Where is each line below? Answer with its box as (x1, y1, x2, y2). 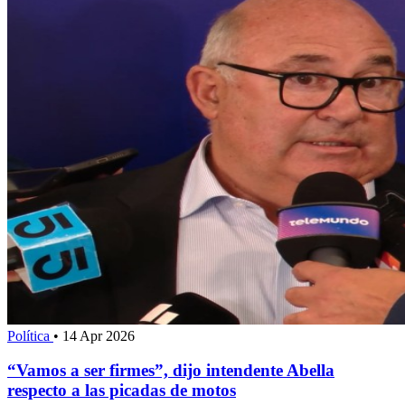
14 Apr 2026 (62, 327, 135, 344)
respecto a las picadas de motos (7, 381, 236, 400)
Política (7, 327, 53, 344)
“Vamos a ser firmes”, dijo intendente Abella (7, 361, 334, 381)
